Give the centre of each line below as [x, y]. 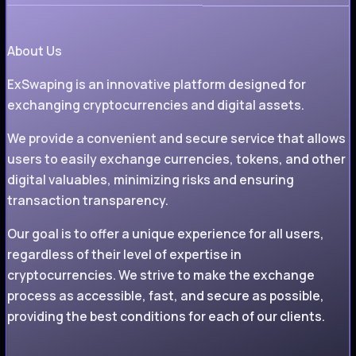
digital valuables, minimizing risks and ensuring [151, 180]
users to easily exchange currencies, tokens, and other [176, 159]
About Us [35, 51]
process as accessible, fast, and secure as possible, [166, 296]
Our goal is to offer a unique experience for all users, [166, 234]
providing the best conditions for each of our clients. [166, 317]
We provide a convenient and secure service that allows [176, 139]
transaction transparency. [88, 201]
